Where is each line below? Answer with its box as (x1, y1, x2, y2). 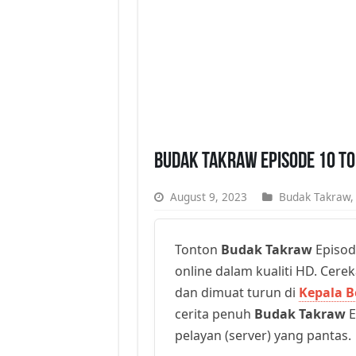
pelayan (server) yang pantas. (174, 326, 351, 344)
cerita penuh (174, 304, 254, 323)
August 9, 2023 (169, 188, 247, 204)
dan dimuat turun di (174, 283, 299, 301)
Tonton (174, 240, 221, 258)
